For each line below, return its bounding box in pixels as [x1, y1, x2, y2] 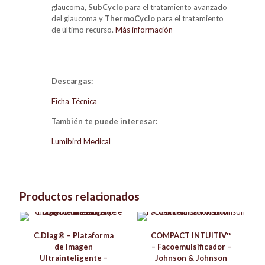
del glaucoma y [51, 13, 105, 23]
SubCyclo [88, 2, 125, 12]
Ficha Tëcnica [51, 96, 98, 106]
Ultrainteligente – [40, 253, 108, 263]
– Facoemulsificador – [151, 241, 231, 251]
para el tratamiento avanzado [125, 2, 228, 12]
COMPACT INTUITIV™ [150, 230, 232, 240]
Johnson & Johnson [155, 253, 228, 263]
